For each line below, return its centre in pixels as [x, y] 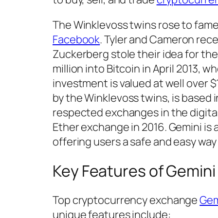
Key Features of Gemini [134, 171]
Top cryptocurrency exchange [126, 200]
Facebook [76, 40]
